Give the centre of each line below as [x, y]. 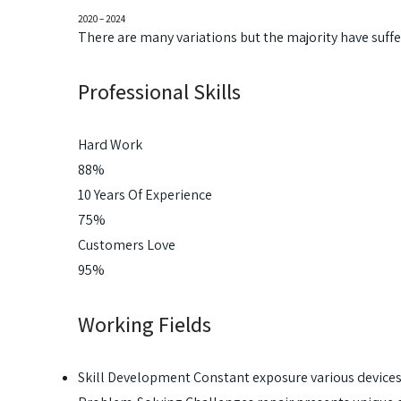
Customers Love [127, 245]
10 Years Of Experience [145, 195]
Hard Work [110, 145]
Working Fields [145, 324]
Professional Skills [159, 91]
